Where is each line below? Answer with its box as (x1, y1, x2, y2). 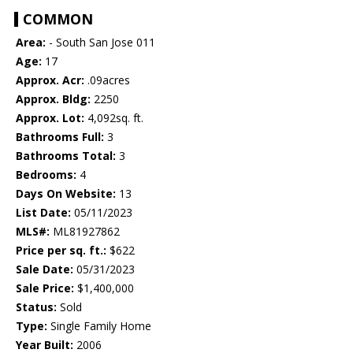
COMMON (23, 9, 93, 29)
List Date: (16, 205, 71, 221)
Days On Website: (16, 186, 116, 202)
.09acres (84, 72, 130, 88)
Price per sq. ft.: (16, 243, 106, 258)
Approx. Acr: (16, 72, 84, 88)
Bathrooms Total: (16, 148, 116, 164)
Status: (16, 299, 57, 315)
